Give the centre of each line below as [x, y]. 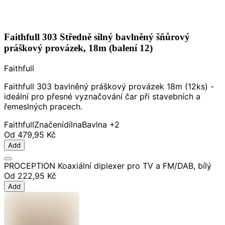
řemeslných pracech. [43, 106]
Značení [49, 124]
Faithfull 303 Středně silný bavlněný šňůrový [97, 37]
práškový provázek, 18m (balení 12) [78, 48]
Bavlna [94, 124]
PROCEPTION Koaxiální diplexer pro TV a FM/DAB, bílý [108, 165]
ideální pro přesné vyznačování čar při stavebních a [102, 96]
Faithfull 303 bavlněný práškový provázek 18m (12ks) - [109, 86]
